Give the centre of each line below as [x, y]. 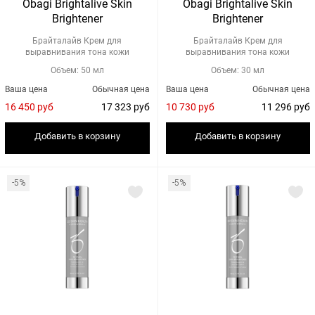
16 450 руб [45, 107]
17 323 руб [141, 107]
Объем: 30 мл [238, 70]
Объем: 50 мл [77, 70]
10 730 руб [206, 107]
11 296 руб [302, 107]
